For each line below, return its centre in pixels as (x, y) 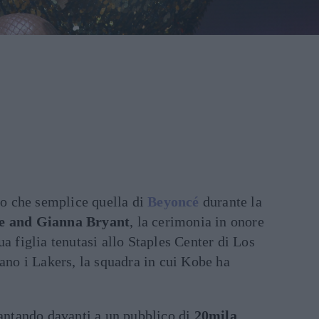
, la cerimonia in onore (197, 222)
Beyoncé (173, 202)
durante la (232, 202)
